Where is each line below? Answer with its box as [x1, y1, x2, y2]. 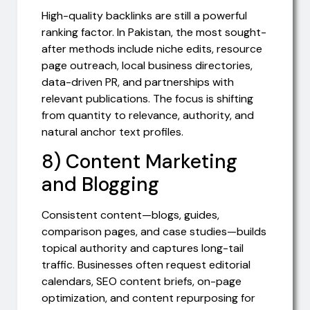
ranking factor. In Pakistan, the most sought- [42, 24, 266, 39]
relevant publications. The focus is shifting [42, 91, 253, 106]
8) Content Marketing [42, 149, 237, 175]
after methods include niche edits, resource [42, 41, 262, 56]
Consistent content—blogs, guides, [42, 208, 219, 223]
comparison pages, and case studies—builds [42, 224, 266, 239]
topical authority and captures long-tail [42, 241, 244, 256]
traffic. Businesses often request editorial [42, 257, 250, 273]
